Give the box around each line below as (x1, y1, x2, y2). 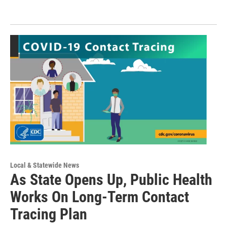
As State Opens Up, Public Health (10, 171, 212, 189)
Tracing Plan (10, 205, 87, 223)
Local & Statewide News (10, 161, 79, 170)
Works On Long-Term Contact (10, 188, 189, 206)
